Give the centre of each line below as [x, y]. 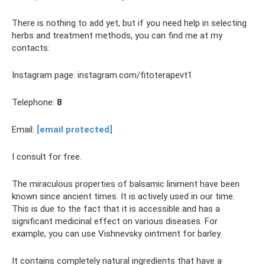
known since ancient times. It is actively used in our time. [123, 196]
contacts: [31, 48]
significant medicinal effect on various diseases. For [115, 221]
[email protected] [75, 130]
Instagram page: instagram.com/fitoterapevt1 [102, 75]
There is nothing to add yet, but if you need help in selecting [129, 23]
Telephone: [34, 102]
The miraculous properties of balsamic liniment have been [126, 184]
